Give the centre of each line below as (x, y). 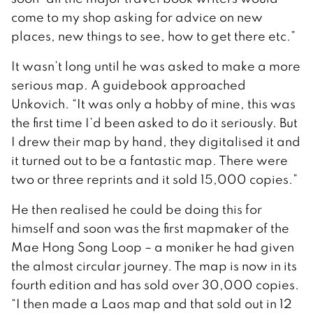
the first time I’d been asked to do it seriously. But (154, 123)
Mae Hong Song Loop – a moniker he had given (153, 247)
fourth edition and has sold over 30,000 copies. (155, 285)
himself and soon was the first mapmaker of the (150, 228)
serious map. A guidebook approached (129, 85)
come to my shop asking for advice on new (137, 17)
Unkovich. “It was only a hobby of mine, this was (153, 104)
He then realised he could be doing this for (137, 210)
